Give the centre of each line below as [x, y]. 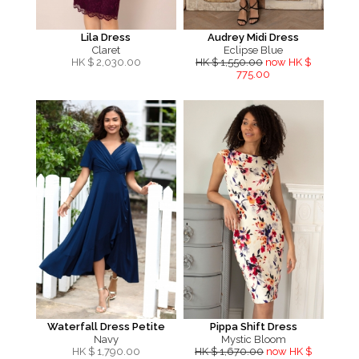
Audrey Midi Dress [253, 37]
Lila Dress [106, 37]
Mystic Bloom [253, 339]
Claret [106, 50]
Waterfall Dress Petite [106, 327]
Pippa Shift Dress [253, 327]
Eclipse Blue [253, 50]
